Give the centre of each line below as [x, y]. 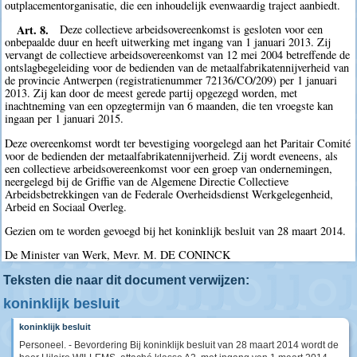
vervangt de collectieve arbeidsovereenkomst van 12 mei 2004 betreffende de [178, 55]
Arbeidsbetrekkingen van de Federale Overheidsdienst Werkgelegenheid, [169, 194]
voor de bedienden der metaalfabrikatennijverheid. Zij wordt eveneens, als [172, 155]
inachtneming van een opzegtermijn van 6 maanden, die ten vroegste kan [169, 106]
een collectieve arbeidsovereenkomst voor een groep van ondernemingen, [169, 168]
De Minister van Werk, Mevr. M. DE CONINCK [118, 255]
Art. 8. [32, 29]
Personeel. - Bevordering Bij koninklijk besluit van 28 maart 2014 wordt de [179, 345]
